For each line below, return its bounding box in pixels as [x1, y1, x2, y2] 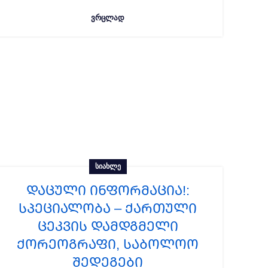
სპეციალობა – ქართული [19, 201, 197, 216]
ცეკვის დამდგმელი [37, 219, 178, 234]
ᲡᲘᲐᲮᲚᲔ [95, 162, 121, 170]
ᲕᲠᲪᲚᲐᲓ [91, 13, 124, 22]
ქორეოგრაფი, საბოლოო [17, 237, 199, 252]
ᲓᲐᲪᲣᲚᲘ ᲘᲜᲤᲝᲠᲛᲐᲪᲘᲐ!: [26, 183, 190, 198]
